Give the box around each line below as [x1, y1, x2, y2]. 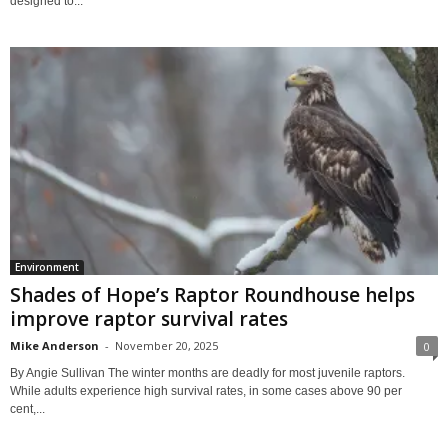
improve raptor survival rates [10, 305, 288, 332]
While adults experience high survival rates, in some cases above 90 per [10, 383, 402, 398]
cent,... [10, 401, 45, 416]
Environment [15, 259, 79, 274]
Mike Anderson [10, 337, 99, 353]
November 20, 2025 [115, 337, 218, 353]
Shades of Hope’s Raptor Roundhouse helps [10, 281, 415, 308]
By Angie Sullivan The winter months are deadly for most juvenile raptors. [10, 365, 405, 380]
